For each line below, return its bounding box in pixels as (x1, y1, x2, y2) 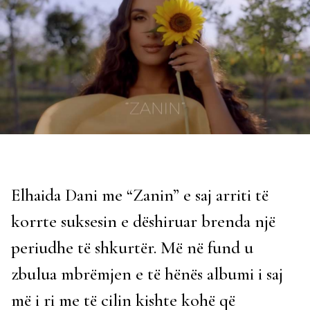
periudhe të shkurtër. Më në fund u (11, 237, 253, 259)
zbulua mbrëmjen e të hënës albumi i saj (11, 263, 283, 285)
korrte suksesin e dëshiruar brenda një (11, 210, 275, 232)
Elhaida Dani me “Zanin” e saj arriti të (11, 184, 268, 206)
